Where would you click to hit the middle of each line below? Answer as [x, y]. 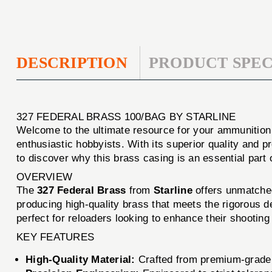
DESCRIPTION [72, 63]
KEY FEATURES [56, 237]
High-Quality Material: [80, 259]
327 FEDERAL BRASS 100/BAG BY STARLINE [126, 117]
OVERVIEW [45, 177]
